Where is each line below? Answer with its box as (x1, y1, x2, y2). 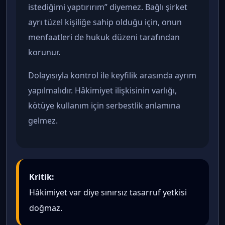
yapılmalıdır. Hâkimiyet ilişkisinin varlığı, (28, 84, 177, 96)
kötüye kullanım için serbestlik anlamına (28, 99, 180, 111)
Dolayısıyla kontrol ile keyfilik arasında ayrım (28, 69, 196, 81)
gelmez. (28, 115, 58, 126)
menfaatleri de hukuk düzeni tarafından (28, 31, 180, 43)
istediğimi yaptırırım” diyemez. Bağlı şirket (28, 1, 187, 13)
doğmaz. (29, 202, 62, 213)
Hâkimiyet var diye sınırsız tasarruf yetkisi (29, 186, 187, 198)
